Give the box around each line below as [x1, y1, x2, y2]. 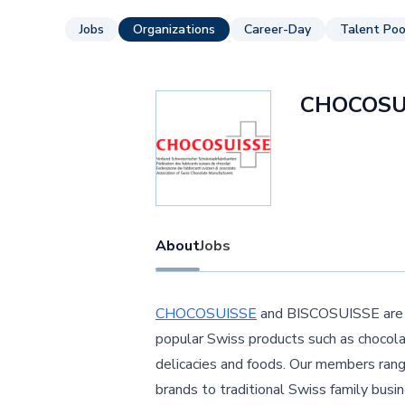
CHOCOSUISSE [155, 304, 257, 324]
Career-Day [244, 21, 311, 38]
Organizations [133, 21, 215, 38]
